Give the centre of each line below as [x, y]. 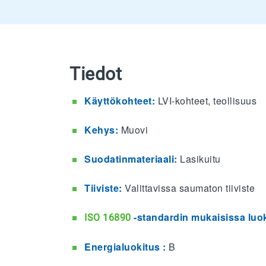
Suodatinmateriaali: [132, 159]
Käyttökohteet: [121, 100]
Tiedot [96, 74]
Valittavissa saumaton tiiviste [188, 188]
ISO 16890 [108, 217]
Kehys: [103, 129]
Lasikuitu [200, 159]
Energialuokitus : [126, 246]
